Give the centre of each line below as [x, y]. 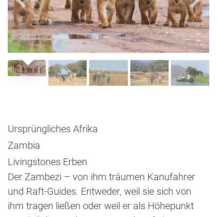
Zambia [24, 146]
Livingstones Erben [47, 162]
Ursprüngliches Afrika [53, 129]
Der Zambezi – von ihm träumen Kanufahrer [101, 177]
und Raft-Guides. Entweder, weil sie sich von [100, 192]
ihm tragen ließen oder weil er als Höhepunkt [101, 206]
